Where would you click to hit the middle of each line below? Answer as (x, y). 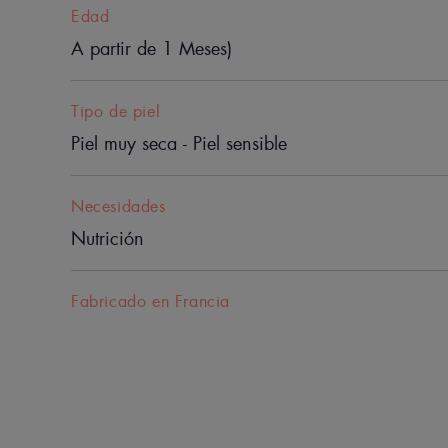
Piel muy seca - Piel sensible (179, 143)
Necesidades (118, 206)
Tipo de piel (116, 111)
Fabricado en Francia (150, 301)
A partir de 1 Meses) (151, 48)
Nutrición (107, 238)
